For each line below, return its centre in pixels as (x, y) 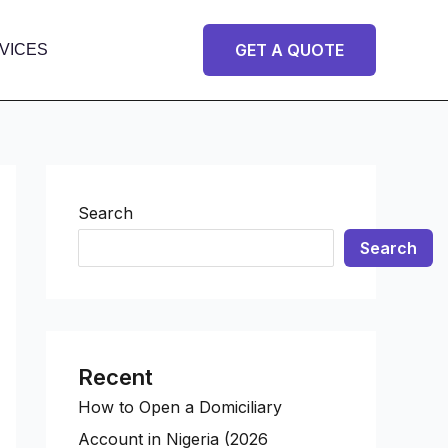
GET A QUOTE (289, 49)
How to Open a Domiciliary (180, 406)
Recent (115, 376)
